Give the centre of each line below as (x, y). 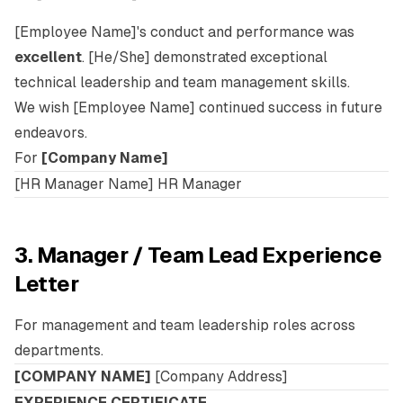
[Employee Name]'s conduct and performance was (184, 32)
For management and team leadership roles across (185, 325)
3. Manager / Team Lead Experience (198, 255)
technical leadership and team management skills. (182, 82)
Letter (47, 284)
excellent (48, 57)
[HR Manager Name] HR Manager (128, 184)
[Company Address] (219, 376)
